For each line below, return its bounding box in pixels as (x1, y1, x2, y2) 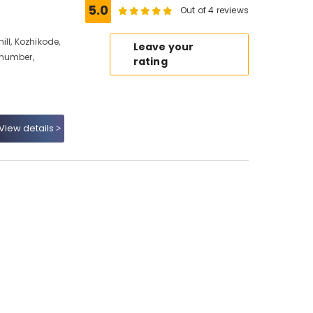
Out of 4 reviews (180, 4, 249, 16)
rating (133, 54, 168, 68)
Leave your (133, 40, 194, 54)
